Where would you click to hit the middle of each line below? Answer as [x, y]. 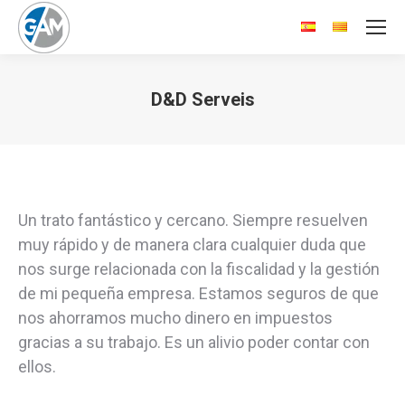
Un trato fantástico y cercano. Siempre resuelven [193, 220]
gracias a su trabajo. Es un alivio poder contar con [194, 342]
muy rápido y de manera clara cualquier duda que [192, 245]
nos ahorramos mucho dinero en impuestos [175, 318]
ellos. [37, 367]
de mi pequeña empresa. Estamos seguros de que [198, 293]
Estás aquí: [241, 125]
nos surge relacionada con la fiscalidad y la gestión [199, 269]
